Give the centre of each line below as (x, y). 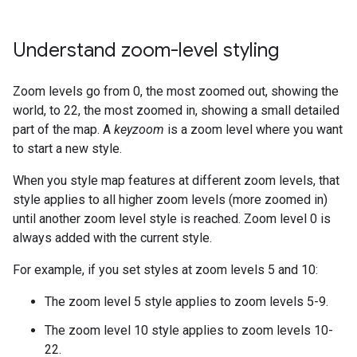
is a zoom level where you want (253, 129)
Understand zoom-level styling (146, 50)
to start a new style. (67, 149)
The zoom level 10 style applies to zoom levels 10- (189, 330)
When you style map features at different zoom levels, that (176, 180)
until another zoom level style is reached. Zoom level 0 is (172, 219)
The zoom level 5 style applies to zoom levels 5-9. (186, 302)
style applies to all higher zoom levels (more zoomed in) (170, 200)
